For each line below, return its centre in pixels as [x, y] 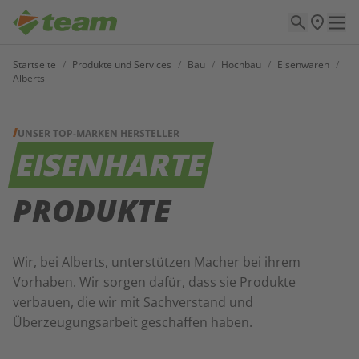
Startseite [34, 65]
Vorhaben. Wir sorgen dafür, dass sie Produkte [154, 282]
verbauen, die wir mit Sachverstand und [133, 302]
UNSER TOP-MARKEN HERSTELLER [99, 133]
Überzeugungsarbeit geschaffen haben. [133, 322]
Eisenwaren [303, 65]
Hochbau [241, 65]
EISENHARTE [111, 164]
